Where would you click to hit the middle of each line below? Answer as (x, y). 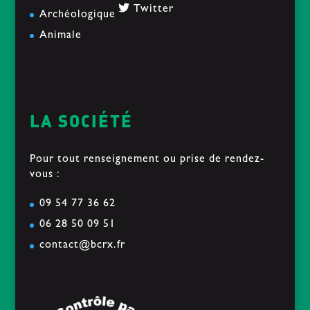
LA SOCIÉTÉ (81, 121)
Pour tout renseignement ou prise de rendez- (147, 160)
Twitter (152, 10)
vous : (45, 175)
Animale (60, 36)
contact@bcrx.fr (82, 246)
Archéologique (77, 16)
